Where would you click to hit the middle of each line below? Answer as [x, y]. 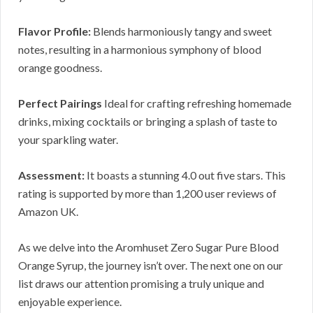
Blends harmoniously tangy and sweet [181, 31]
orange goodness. [60, 68]
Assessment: [51, 175]
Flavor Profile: [54, 31]
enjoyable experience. [70, 302]
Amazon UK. [48, 212]
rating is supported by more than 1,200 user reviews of [147, 194]
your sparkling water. [68, 140]
